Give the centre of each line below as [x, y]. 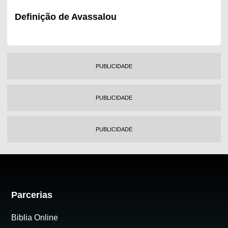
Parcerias [32, 195]
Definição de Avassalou [65, 17]
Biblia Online [35, 218]
